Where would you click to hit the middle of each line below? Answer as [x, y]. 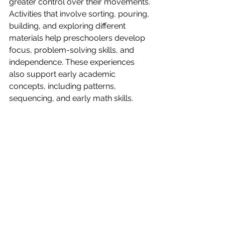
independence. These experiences [73, 62]
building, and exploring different [68, 26]
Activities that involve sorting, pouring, [80, 14]
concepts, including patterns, [64, 86]
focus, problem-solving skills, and [73, 50]
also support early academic [63, 74]
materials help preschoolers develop [78, 38]
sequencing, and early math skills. [71, 98]
